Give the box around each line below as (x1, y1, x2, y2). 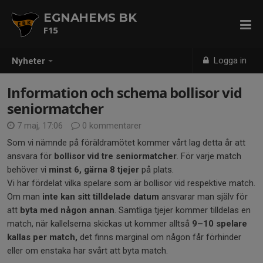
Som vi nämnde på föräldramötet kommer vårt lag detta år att (7, 137, 245, 148)
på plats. (139, 164, 174, 175)
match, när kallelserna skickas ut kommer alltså (7, 218, 192, 229)
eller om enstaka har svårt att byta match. (7, 245, 170, 256)
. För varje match (177, 151, 241, 161)
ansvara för (7, 151, 54, 161)
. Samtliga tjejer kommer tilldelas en (114, 205, 251, 215)
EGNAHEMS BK (43, 11, 137, 25)
